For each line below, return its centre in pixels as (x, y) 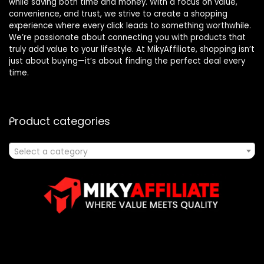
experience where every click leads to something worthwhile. (130, 26)
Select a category (51, 152)
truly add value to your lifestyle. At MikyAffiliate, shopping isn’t (132, 49)
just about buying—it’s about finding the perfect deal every (127, 61)
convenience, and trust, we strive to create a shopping (118, 14)
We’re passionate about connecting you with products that (127, 38)
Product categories (60, 121)
